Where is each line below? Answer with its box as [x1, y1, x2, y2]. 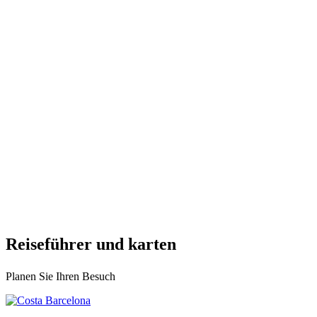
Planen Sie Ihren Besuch [6, 270, 115, 283]
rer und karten [69, 235, 176, 254]
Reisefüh [6, 235, 69, 254]
